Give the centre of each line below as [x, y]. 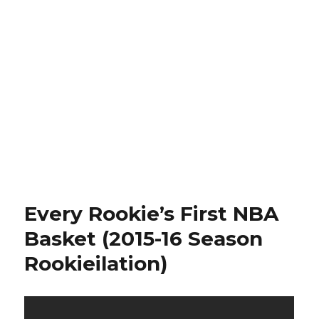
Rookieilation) [96, 264]
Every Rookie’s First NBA [152, 214]
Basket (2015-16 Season [144, 239]
